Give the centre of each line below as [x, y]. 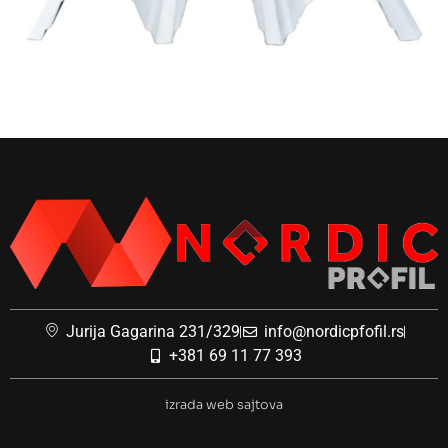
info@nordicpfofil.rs [333, 331]
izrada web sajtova [224, 404]
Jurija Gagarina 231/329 [153, 331]
